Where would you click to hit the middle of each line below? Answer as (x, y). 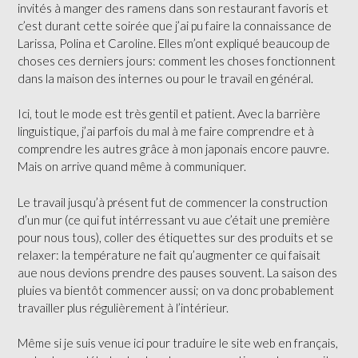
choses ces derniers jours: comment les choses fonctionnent (177, 60)
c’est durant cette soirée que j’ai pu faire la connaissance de (175, 25)
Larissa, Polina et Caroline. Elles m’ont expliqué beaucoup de (174, 43)
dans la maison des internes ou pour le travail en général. (165, 78)
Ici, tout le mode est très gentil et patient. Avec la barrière (169, 114)
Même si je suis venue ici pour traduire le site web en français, (178, 343)
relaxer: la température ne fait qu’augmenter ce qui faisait (169, 255)
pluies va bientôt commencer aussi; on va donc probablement (176, 290)
